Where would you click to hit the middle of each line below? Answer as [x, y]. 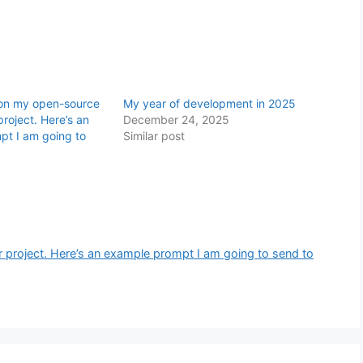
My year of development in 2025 [210, 104]
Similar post [154, 136]
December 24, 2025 [177, 120]
